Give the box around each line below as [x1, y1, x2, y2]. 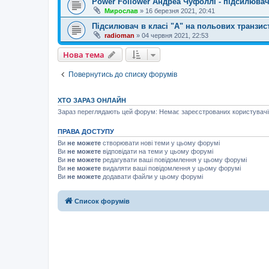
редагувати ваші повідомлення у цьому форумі [101, 156, 247, 163]
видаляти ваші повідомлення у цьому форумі [101, 164, 241, 172]
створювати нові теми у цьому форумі [101, 139, 220, 147]
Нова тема [63, 49, 104, 60]
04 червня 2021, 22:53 [142, 31, 208, 39]
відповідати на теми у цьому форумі [101, 147, 213, 155]
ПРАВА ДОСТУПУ [58, 127, 114, 135]
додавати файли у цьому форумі [101, 172, 203, 180]
